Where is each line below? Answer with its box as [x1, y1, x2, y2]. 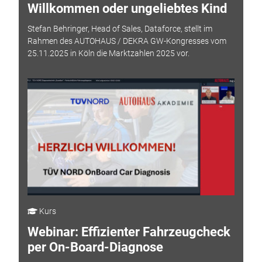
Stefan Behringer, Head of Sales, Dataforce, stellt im [27, 23, 212, 33]
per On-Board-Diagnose [27, 240, 163, 255]
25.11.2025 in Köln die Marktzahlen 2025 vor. [27, 48, 189, 58]
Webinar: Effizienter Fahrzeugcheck [27, 225, 230, 240]
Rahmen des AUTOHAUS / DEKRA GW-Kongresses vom [27, 36, 226, 46]
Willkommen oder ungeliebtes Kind [27, 1, 227, 16]
